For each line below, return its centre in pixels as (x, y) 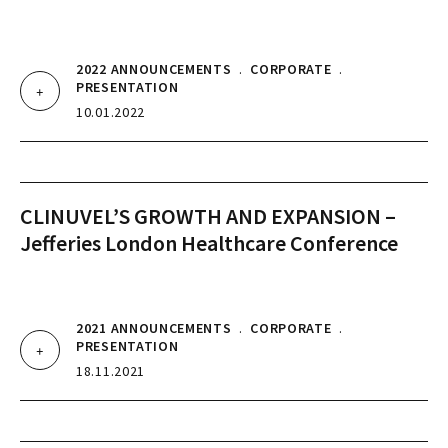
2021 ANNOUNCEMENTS (154, 328)
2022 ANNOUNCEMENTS (154, 69)
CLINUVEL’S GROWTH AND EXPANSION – (208, 216)
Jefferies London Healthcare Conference (209, 243)
